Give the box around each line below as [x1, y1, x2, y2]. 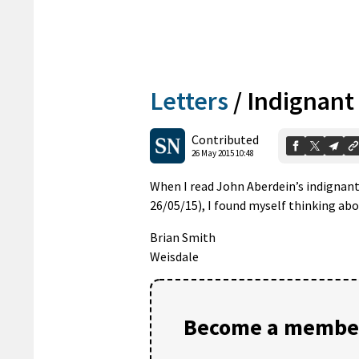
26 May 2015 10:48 [192, 147, 254, 159]
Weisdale [150, 248, 199, 264]
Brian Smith [150, 228, 216, 245]
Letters [150, 84, 228, 117]
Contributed [192, 131, 259, 148]
